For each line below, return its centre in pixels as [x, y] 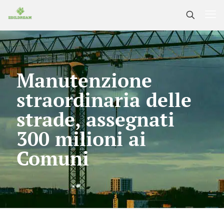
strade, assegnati [95, 119]
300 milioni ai [81, 138]
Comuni [53, 158]
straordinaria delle [104, 99]
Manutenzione [84, 80]
